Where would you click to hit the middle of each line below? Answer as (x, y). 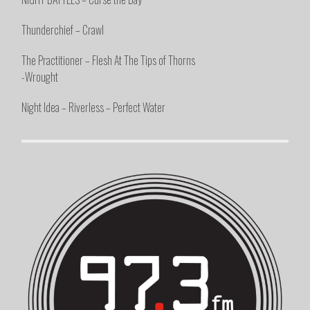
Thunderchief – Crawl (63, 30)
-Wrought (40, 77)
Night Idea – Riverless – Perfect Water (94, 108)
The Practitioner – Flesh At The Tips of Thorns (109, 61)
